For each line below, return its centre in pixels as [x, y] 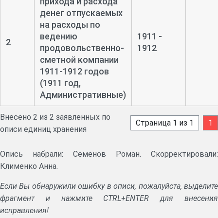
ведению [58, 36]
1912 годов [86, 71]
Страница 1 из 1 [165, 123]
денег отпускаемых [81, 13]
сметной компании [79, 59]
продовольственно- [82, 48]
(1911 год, [60, 83]
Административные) [83, 94]
